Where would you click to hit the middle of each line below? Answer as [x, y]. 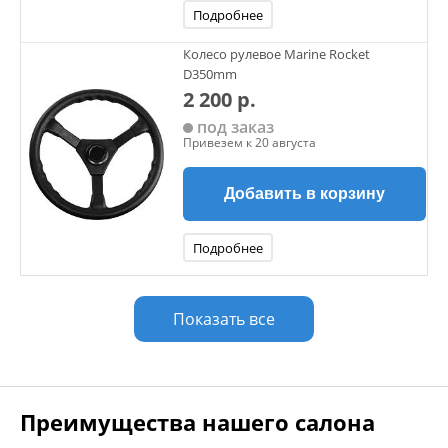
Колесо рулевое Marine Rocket [276, 54]
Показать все [224, 319]
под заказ [233, 127]
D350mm [210, 74]
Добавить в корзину [304, 193]
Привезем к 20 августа [249, 142]
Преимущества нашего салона [197, 422]
